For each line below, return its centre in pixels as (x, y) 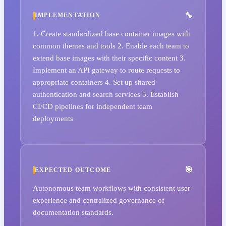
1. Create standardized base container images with (111, 34)
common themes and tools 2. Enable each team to (111, 46)
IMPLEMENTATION (68, 15)
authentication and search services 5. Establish (106, 94)
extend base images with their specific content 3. (109, 58)
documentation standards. (73, 212)
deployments (53, 119)
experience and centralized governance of (99, 200)
